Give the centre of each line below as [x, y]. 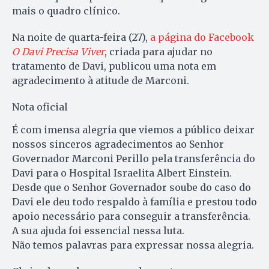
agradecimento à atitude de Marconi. [101, 81]
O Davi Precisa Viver [58, 52]
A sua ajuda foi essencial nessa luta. [98, 231]
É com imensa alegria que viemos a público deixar [133, 130]
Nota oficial [40, 107]
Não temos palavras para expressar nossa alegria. [133, 245]
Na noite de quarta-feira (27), [81, 38]
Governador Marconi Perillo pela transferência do [134, 159]
